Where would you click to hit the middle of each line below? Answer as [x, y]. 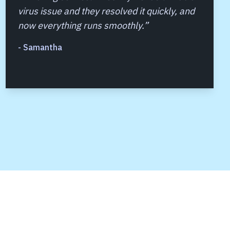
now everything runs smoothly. [81, 25]
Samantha [42, 47]
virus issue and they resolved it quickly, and [106, 11]
